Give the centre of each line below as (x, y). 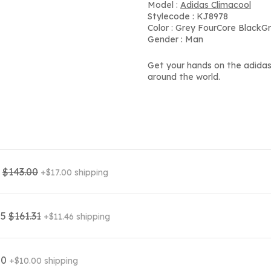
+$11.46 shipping (77, 217)
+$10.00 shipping (44, 261)
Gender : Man (175, 39)
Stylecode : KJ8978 (188, 16)
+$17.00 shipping (74, 172)
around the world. (184, 77)
